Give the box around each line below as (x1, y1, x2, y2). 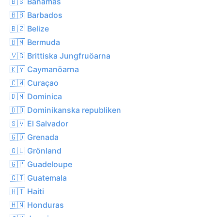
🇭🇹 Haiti (10, 186, 44, 196)
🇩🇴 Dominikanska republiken (10, 105, 121, 115)
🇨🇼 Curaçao (10, 77, 59, 88)
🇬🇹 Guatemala (10, 172, 67, 183)
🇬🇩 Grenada (10, 132, 59, 142)
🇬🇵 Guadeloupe (10, 159, 72, 169)
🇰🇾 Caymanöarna (10, 64, 79, 74)
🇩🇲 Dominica (10, 91, 62, 101)
